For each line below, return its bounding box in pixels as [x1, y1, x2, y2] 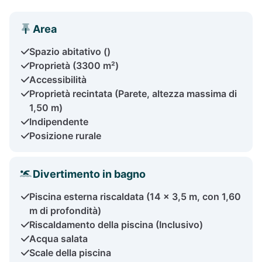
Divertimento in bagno [33, 167, 146, 180]
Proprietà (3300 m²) [29, 59, 119, 71]
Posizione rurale [29, 129, 101, 142]
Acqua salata [29, 232, 88, 244]
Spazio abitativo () [29, 45, 111, 57]
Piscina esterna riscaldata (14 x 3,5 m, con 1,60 [29, 190, 241, 202]
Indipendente [29, 115, 88, 127]
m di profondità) [29, 204, 101, 216]
